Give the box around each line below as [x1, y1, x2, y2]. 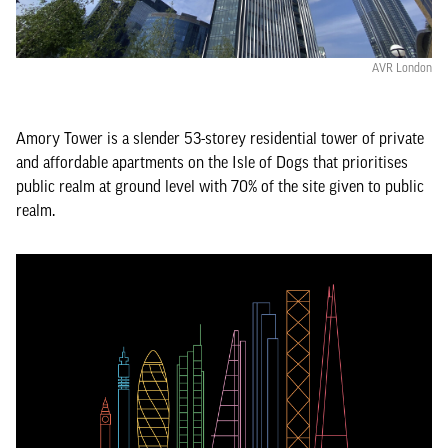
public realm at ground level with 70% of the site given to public [16, 177, 424, 195]
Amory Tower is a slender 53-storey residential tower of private [16, 129, 424, 147]
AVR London [372, 61, 432, 75]
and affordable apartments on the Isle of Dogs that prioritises [16, 153, 408, 171]
